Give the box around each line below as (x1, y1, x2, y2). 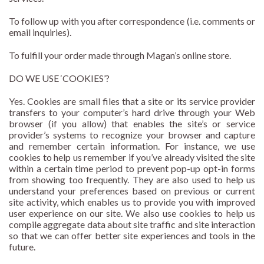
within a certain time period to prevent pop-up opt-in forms (9, 163, 255, 174)
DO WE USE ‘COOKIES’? (9, 72, 110, 84)
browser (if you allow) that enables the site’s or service (9, 118, 255, 130)
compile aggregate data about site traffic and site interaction (9, 219, 255, 230)
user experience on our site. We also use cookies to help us (9, 207, 255, 219)
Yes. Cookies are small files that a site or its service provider (9, 95, 255, 107)
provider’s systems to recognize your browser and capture (9, 129, 255, 141)
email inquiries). (9, 27, 71, 38)
